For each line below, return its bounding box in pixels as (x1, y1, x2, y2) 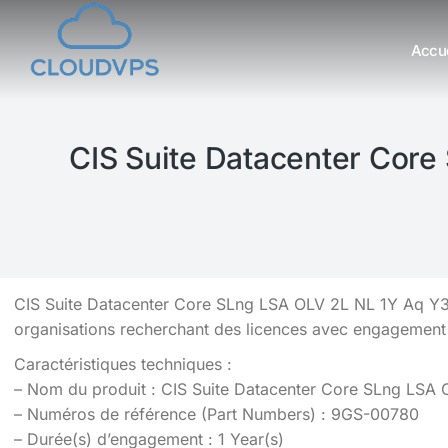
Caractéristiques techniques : (14, 354, 232, 374)
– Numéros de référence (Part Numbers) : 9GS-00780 (14, 404, 419, 424)
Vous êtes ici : (30, 62, 135, 82)
